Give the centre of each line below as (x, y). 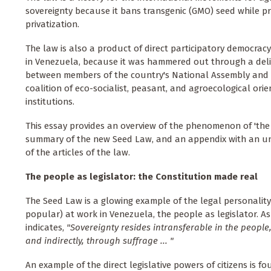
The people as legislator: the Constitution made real (142, 177)
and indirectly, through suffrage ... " (100, 241)
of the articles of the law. (78, 153)
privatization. (52, 24)
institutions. (50, 102)
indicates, (46, 228)
